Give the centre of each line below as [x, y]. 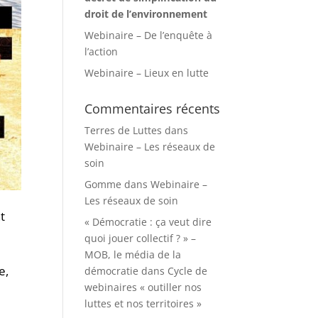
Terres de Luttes [124, 130]
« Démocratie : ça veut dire [148, 222]
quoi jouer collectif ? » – [141, 238]
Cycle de [188, 271]
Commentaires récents [153, 109]
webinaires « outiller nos [143, 287]
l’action [102, 51]
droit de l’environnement [146, 14]
